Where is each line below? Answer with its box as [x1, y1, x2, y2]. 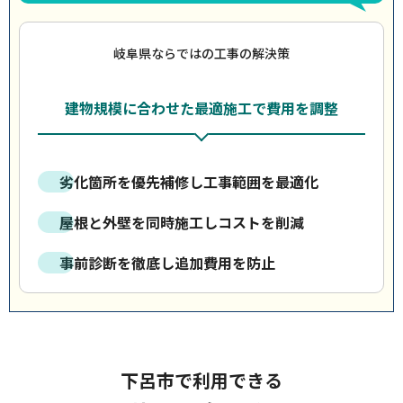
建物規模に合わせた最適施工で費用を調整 [65, 97, 338, 119]
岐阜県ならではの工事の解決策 [113, 44, 290, 62]
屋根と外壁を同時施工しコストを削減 [59, 211, 304, 233]
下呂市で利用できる [121, 367, 282, 393]
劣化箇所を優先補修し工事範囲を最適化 [59, 171, 318, 193]
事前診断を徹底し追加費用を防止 [59, 252, 275, 273]
